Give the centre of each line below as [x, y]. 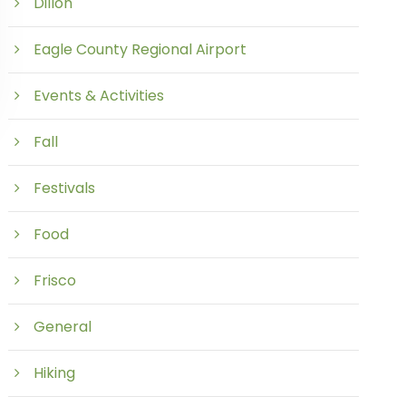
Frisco [55, 280]
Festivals [65, 188]
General [63, 327]
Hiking [55, 373]
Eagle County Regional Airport [140, 49]
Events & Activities [99, 96]
